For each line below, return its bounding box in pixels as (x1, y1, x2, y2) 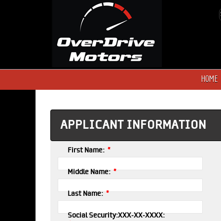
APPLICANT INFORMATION (60, 118, 206, 132)
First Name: (68, 147, 106, 154)
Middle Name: (68, 168, 112, 176)
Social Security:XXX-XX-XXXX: (68, 212, 165, 220)
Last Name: (68, 190, 105, 198)
